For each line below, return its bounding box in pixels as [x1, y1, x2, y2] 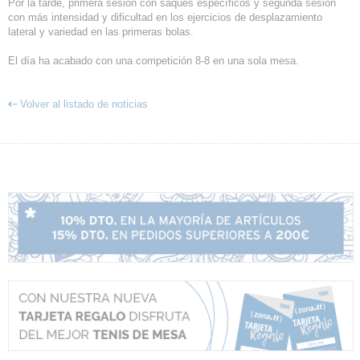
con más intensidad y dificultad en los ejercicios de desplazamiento [8, 11, 322, 23]
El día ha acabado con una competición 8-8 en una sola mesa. [8, 55, 299, 67]
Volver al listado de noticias [20, 98, 148, 110]
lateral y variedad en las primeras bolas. [8, 26, 194, 38]
